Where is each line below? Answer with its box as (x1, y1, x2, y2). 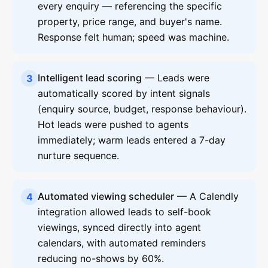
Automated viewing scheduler (38, 190, 174, 202)
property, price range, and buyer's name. (38, 16, 222, 28)
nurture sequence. (38, 150, 119, 162)
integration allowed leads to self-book (38, 206, 211, 218)
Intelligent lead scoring (38, 72, 142, 84)
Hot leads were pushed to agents (38, 118, 188, 130)
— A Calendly (174, 190, 239, 202)
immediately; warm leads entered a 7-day (38, 134, 226, 146)
